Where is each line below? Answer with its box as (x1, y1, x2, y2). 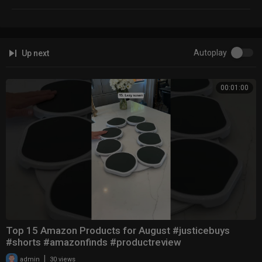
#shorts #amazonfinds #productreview (6, 236, 181, 249)
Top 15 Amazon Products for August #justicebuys (6, 225, 230, 237)
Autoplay (194, 48, 227, 58)
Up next (20, 49, 49, 58)
